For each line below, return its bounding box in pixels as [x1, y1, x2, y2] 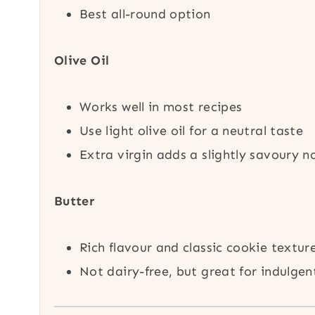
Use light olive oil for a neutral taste [79, 122, 304, 139]
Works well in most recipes [79, 98, 243, 115]
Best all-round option [79, 6, 211, 22]
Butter [54, 193, 95, 209]
